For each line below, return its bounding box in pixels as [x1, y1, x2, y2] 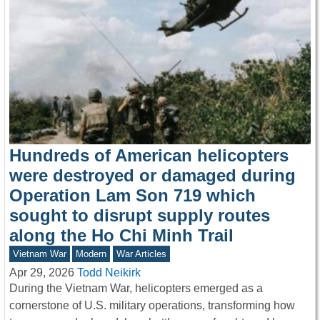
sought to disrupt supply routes [9, 206, 270, 226]
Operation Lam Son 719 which [9, 186, 256, 206]
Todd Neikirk [77, 266, 141, 279]
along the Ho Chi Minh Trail [9, 226, 234, 246]
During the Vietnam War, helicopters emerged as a [9, 282, 263, 295]
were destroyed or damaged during [9, 166, 296, 186]
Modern [76, 249, 107, 260]
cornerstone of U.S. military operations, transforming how [9, 299, 295, 312]
